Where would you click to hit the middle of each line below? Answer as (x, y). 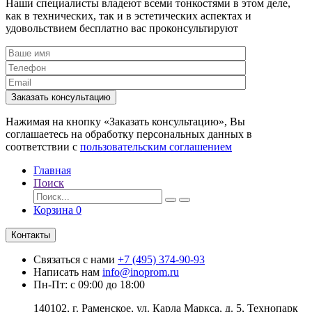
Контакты (31, 235)
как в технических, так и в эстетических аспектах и (128, 15)
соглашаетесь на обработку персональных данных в (129, 134)
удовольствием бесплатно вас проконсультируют (122, 28)
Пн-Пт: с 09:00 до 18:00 (89, 284)
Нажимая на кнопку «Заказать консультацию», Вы (125, 121)
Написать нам (68, 272)
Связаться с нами (76, 259)
